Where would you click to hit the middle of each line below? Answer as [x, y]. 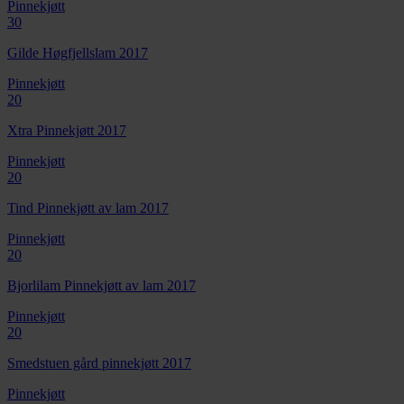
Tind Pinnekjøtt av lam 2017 [88, 207]
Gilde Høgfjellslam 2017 [78, 52]
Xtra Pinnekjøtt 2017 [67, 130]
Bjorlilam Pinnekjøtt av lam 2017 [101, 285]
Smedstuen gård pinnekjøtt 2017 [99, 363]
